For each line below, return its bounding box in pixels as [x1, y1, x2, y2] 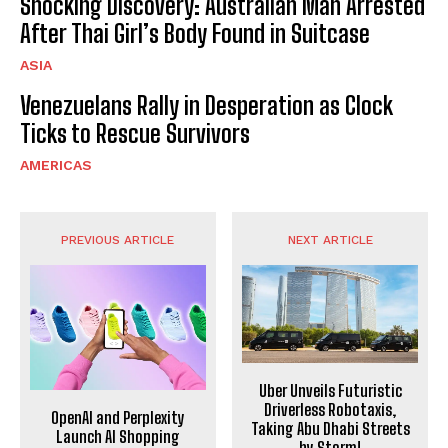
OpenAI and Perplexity [50, 408, 185, 428]
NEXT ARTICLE [287, 232, 373, 247]
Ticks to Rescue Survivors [20, 118, 250, 148]
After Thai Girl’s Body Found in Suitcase [20, 18, 370, 48]
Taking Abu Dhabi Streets [250, 419, 410, 439]
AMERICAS [20, 156, 92, 173]
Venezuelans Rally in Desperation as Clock [20, 90, 393, 120]
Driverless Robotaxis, [264, 400, 397, 420]
